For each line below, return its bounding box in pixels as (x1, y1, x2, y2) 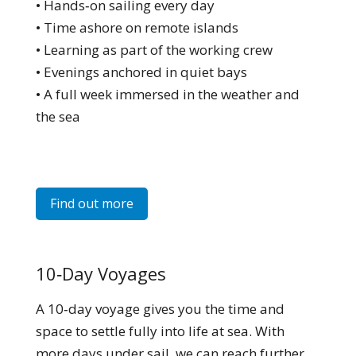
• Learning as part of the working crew (35, 41, 273, 59)
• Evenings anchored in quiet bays (35, 63, 247, 81)
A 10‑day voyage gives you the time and (35, 299, 284, 318)
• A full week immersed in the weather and (35, 85, 300, 103)
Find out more (49, 194, 133, 212)
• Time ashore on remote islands (35, 18, 238, 37)
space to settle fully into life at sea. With (35, 321, 284, 340)
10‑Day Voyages (35, 261, 166, 285)
